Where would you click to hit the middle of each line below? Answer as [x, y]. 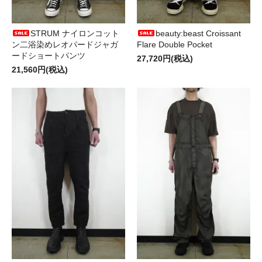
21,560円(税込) [40, 69]
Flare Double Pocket [175, 44]
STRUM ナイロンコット [75, 33]
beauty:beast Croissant [198, 33]
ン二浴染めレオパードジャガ [65, 44]
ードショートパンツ [49, 55]
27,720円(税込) [165, 58]
